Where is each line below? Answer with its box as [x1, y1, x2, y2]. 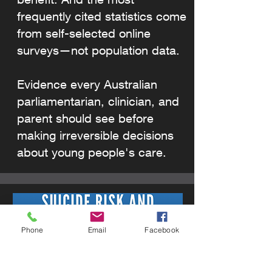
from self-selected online [17, 26, 151, 40]
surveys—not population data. [17, 43, 180, 57]
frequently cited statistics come [17, 9, 186, 23]
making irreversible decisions [17, 128, 174, 142]
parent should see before [17, 111, 154, 125]
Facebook [144, 225, 179, 234]
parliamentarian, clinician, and [17, 94, 179, 108]
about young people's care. [17, 145, 166, 159]
